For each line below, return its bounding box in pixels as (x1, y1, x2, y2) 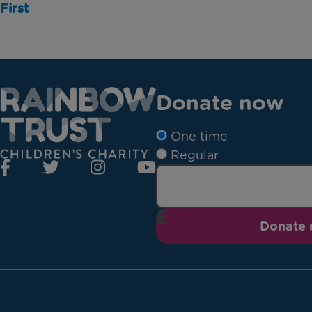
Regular (171, 148, 219, 162)
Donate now (156, 90, 283, 115)
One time (171, 129, 228, 143)
